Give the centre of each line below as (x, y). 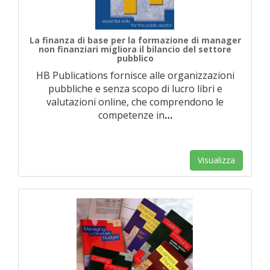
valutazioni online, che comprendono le (135, 102)
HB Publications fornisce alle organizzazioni (135, 75)
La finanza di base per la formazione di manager (135, 40)
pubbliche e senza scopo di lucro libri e (135, 89)
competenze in (131, 115)
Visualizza (216, 160)
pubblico (135, 58)
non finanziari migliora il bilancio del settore (135, 49)
